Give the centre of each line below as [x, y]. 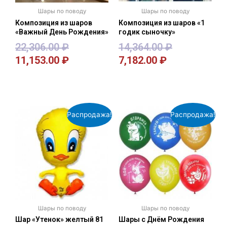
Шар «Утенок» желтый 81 [59, 220]
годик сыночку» [147, 32]
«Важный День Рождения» [62, 32]
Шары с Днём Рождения [161, 220]
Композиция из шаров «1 [162, 23]
